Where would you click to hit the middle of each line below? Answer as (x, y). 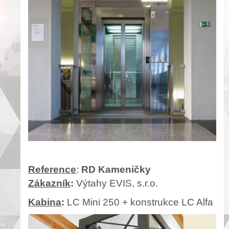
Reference (52, 170)
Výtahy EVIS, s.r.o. (116, 184)
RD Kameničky (116, 170)
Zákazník (49, 184)
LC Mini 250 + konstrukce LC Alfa (139, 202)
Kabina (45, 202)
